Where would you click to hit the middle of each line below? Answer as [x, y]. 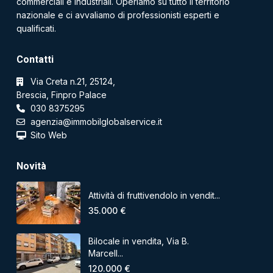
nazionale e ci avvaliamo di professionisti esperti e [118, 15]
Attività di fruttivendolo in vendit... [154, 195]
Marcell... [106, 253]
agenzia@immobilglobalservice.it [96, 122]
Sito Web [49, 135]
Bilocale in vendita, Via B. [139, 241]
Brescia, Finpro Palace [62, 95]
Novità [31, 166]
